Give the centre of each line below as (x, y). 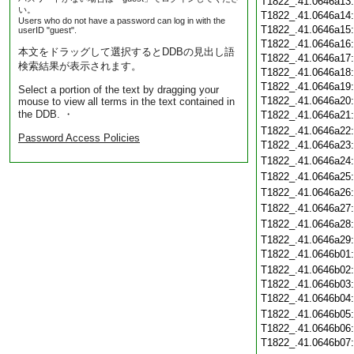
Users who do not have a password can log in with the (122, 21)
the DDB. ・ (46, 114)
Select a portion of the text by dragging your (119, 90)
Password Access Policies (79, 138)
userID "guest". (47, 30)
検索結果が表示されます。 (80, 66)
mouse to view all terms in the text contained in (126, 102)
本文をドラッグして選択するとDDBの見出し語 (126, 52)
